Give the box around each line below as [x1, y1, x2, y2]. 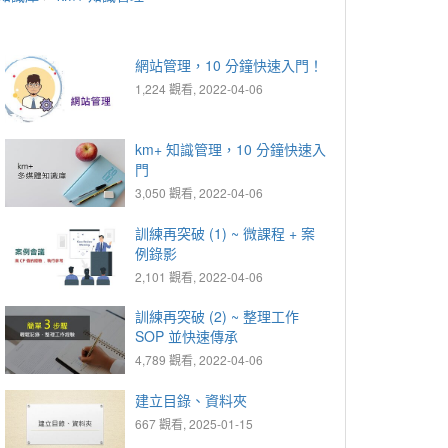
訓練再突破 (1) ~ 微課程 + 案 [135, 222, 315, 243]
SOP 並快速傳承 [135, 326, 238, 347]
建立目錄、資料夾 [135, 390, 247, 411]
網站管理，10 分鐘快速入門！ [135, 55, 323, 75]
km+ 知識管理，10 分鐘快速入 [135, 138, 326, 159]
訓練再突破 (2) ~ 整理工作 [135, 306, 299, 327]
